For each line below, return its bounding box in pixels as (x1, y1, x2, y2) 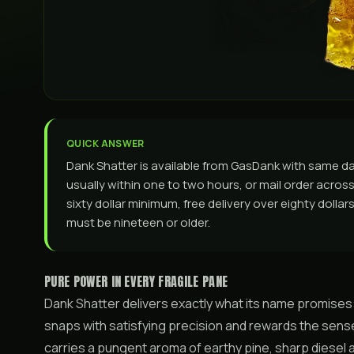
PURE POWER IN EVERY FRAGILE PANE (44, 272, 228, 291)
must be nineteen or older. (66, 214, 210, 231)
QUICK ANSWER (66, 137, 145, 150)
